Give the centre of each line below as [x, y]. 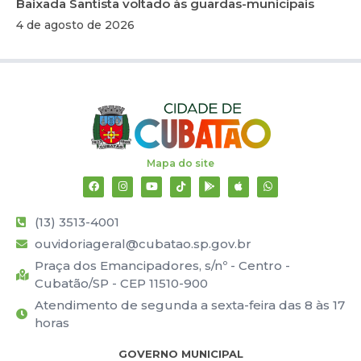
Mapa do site [180, 163]
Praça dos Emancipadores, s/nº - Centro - [162, 265]
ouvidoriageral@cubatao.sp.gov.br [143, 243]
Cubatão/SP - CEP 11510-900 [121, 283]
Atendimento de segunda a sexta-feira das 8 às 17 [189, 305]
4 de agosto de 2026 [75, 25]
